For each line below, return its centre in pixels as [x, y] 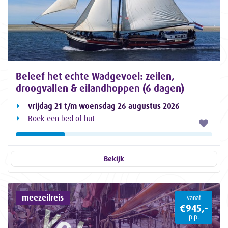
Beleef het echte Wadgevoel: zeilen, [95, 77]
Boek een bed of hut [61, 119]
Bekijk [114, 159]
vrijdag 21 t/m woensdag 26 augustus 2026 [104, 106]
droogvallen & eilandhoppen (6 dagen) [100, 88]
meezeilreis [43, 198]
